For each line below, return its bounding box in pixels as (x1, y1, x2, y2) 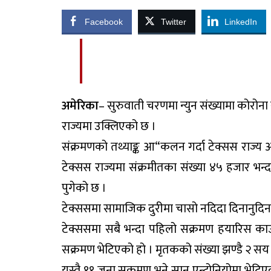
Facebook (85, 17, 123, 27)
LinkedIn (224, 17, 257, 27)
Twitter (161, 17, 186, 27)
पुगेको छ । (62, 178, 106, 198)
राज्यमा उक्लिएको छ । (62, 116, 156, 137)
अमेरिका (62, 96, 99, 116)
